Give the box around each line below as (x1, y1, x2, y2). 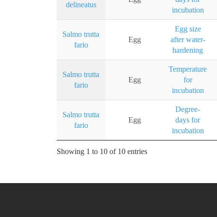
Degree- (175, 105, 200, 114)
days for (175, 116, 200, 124)
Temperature (169, 65, 207, 74)
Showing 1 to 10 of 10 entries (57, 147, 147, 156)
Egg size (174, 25, 201, 33)
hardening (172, 46, 203, 55)
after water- (170, 35, 205, 44)
